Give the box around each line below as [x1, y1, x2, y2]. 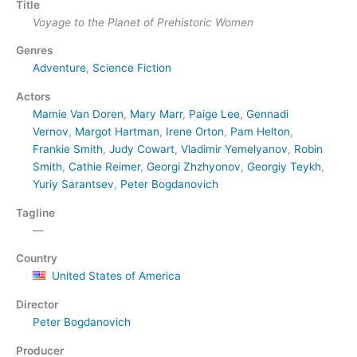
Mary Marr [129, 107, 182, 120]
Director [16, 297, 58, 311]
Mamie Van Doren [32, 107, 124, 120]
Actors [16, 89, 51, 103]
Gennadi [245, 107, 288, 120]
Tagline [16, 206, 55, 219]
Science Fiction [92, 61, 171, 75]
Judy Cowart [108, 142, 175, 155]
